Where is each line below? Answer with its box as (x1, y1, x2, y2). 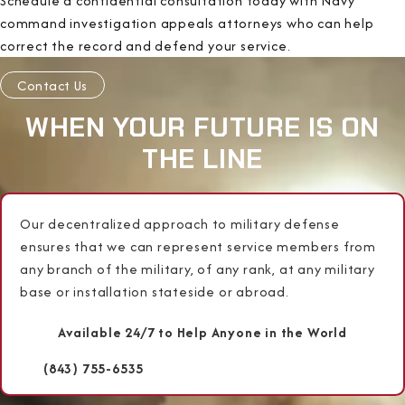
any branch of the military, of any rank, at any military (20, 259, 375, 279)
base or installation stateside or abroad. (20, 282, 289, 302)
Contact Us (17, 75, 88, 95)
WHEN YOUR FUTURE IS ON (25, 110, 380, 146)
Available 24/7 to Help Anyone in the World (58, 323, 347, 343)
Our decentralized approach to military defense (20, 214, 340, 234)
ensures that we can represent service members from (20, 237, 376, 257)
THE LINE (142, 142, 263, 177)
